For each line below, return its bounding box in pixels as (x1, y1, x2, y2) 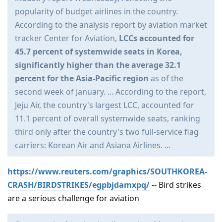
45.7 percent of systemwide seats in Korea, (15, 46, 182, 57)
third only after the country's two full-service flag (15, 126, 199, 138)
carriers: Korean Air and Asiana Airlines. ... (15, 140, 170, 151)
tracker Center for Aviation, (15, 33, 119, 44)
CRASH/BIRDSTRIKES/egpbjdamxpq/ (7, 179, 150, 191)
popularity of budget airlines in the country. (15, 6, 178, 17)
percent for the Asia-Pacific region (15, 73, 149, 84)
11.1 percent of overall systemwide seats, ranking (15, 113, 200, 124)
